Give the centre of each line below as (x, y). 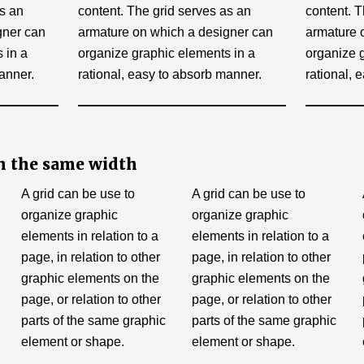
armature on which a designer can (175, 32)
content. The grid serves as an (164, 11)
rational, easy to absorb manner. (169, 74)
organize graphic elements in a (166, 53)
